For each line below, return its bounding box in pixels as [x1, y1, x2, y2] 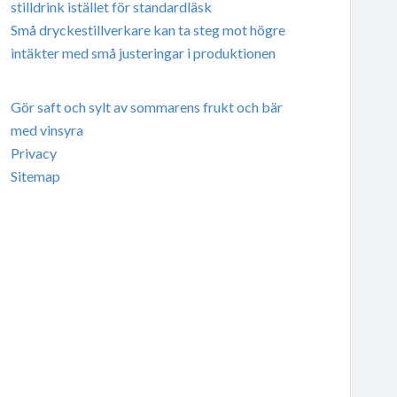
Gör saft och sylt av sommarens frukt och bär [10, 97, 283, 115]
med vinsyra [10, 121, 83, 138]
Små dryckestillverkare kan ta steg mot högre [10, 20, 285, 38]
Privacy [10, 144, 57, 161]
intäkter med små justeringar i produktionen [10, 43, 276, 61]
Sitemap [10, 167, 60, 184]
